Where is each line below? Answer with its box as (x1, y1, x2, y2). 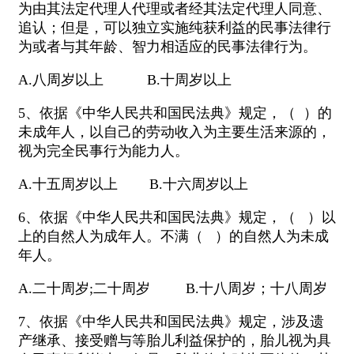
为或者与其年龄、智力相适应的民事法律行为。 (18, 39, 317, 55)
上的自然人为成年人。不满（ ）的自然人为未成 (18, 228, 329, 245)
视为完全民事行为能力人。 (18, 143, 189, 160)
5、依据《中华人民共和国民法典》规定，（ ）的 (18, 105, 332, 122)
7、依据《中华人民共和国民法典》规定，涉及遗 (18, 314, 324, 330)
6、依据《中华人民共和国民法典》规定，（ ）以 (18, 209, 336, 226)
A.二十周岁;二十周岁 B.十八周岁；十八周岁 (18, 281, 327, 297)
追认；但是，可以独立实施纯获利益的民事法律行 (18, 20, 331, 36)
